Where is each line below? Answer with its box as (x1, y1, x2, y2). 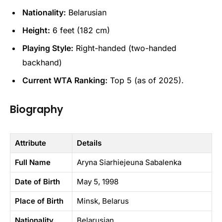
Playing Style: (22, 43, 73, 53)
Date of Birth (15, 176, 60, 186)
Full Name (15, 157, 51, 167)
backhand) (22, 57, 62, 67)
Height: (22, 25, 50, 35)
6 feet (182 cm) (50, 25, 110, 35)
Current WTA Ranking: (22, 75, 108, 85)
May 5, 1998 (77, 176, 118, 186)
